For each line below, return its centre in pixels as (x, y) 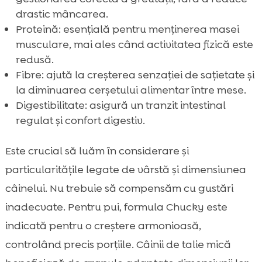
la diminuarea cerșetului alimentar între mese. (131, 90)
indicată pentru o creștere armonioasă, (103, 225)
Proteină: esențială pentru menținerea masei (127, 29)
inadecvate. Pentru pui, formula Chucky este (116, 207)
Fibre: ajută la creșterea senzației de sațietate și (135, 75)
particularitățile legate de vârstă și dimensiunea (125, 169)
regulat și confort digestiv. (80, 120)
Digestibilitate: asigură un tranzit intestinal (120, 105)
